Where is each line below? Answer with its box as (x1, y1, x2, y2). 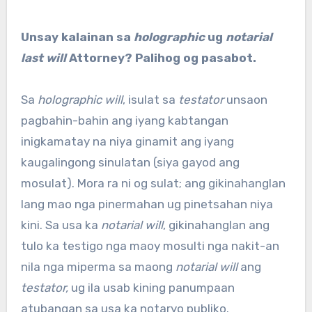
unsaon (223, 93, 267, 107)
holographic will (37, 93, 123, 107)
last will (20, 51, 69, 65)
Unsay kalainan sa (20, 30, 134, 45)
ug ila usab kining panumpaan (68, 281, 235, 295)
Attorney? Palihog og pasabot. (68, 51, 256, 65)
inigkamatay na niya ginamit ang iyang (20, 134, 234, 149)
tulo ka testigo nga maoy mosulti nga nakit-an (20, 239, 279, 253)
